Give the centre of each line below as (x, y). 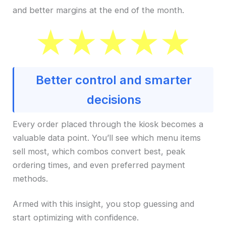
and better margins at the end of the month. (99, 10)
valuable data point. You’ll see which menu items (107, 137)
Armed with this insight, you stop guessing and (104, 204)
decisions (114, 99)
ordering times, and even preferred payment (99, 165)
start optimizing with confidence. (76, 218)
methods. (31, 178)
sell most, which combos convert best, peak (99, 151)
